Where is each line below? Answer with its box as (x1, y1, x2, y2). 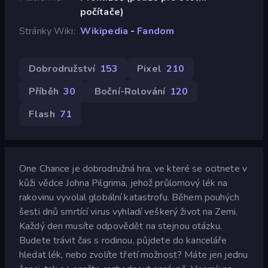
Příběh (29, 84, 59, 98)
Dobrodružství (29, 62, 95, 75)
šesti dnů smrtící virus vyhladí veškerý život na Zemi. (19, 205, 238, 218)
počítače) (80, 5, 124, 19)
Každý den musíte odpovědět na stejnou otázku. (19, 219, 222, 233)
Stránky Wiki (19, 24, 74, 38)
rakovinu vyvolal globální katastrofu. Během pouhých (19, 190, 239, 204)
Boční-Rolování (95, 84, 165, 98)
